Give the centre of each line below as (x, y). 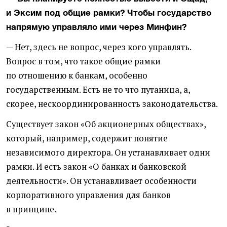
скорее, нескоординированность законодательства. (112, 104)
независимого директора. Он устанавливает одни (108, 153)
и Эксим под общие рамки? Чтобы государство (109, 13)
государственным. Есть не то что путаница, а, (98, 90)
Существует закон (42, 124)
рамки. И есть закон (46, 167)
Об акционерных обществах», (145, 124)
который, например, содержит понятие (87, 139)
